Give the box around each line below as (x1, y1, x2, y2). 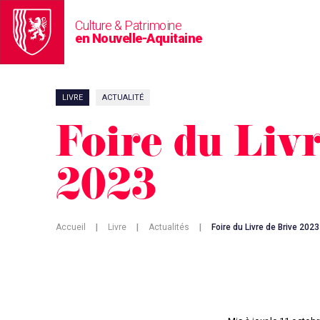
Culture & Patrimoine (75, 18, 181, 33)
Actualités (149, 222, 189, 232)
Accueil (56, 222, 86, 232)
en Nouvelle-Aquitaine (75, 31, 202, 46)
